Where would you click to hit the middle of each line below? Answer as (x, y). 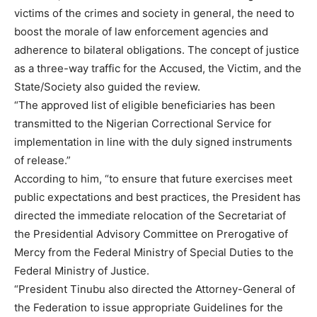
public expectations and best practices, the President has (157, 197)
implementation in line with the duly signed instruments (153, 142)
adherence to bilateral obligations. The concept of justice (157, 50)
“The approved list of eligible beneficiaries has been (145, 105)
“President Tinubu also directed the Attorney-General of (155, 289)
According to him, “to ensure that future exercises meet (153, 179)
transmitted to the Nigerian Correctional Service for (143, 124)
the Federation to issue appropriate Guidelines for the (149, 308)
